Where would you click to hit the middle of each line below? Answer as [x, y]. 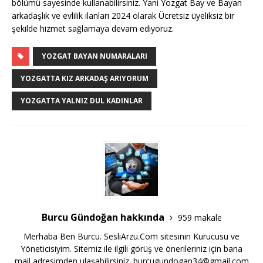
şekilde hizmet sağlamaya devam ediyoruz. [93, 29]
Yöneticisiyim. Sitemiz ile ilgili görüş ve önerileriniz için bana [131, 249]
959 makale [200, 218]
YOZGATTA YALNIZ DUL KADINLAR [82, 101]
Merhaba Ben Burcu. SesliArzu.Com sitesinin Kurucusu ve [131, 237]
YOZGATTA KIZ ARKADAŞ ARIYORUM [85, 79]
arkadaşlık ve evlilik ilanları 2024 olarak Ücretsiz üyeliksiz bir [123, 16]
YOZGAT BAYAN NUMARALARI [95, 56]
